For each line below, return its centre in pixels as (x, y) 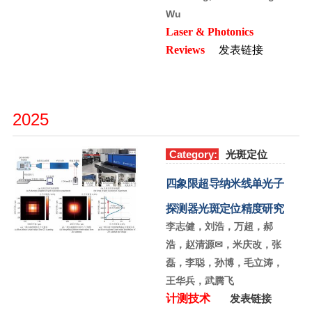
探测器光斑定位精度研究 (225, 209)
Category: (193, 155)
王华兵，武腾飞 (200, 281)
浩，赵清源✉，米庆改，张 (224, 245)
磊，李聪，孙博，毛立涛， (224, 263)
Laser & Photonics (210, 32)
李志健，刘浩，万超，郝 (219, 227)
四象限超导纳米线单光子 (225, 184)
